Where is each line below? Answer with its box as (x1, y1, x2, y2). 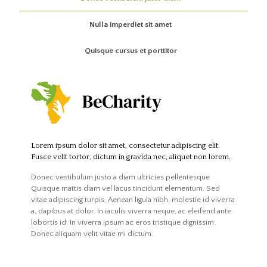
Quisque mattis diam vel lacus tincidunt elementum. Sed (31, 184, 221, 193)
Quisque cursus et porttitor (84, 46, 177, 55)
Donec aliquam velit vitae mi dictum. (31, 229, 154, 238)
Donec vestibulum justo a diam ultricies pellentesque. (31, 173, 212, 182)
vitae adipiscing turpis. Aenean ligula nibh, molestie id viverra (31, 195, 235, 204)
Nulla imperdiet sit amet (89, 20, 172, 29)
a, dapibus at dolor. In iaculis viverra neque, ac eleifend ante (31, 207, 232, 216)
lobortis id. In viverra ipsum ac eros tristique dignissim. (31, 218, 216, 227)
